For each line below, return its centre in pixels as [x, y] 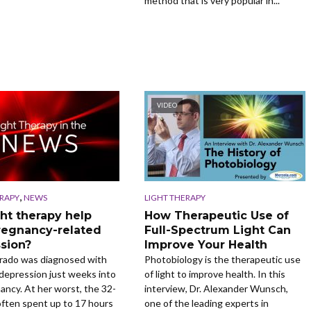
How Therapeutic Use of [216, 215]
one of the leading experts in [206, 303]
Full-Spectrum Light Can [217, 230]
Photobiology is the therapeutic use [222, 259]
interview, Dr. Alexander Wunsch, [216, 288]
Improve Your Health [205, 244]
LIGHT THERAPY [175, 197]
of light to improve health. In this [215, 274]
